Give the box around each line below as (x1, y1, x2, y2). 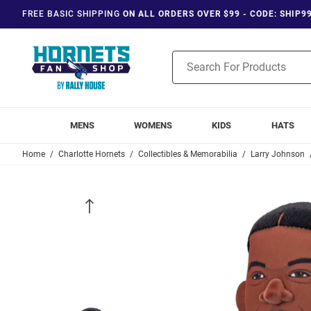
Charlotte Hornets (58, 149, 125, 159)
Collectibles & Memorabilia (138, 149, 237, 159)
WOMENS (134, 119, 173, 131)
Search (172, 67, 202, 78)
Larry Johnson (251, 149, 305, 159)
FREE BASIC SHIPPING (22, 9, 121, 19)
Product (172, 52, 207, 64)
